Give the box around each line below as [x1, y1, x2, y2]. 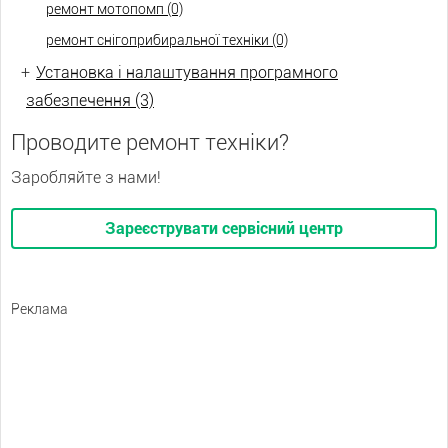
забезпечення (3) [26, 91, 154, 110]
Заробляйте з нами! [11, 168, 161, 187]
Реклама [11, 301, 68, 317]
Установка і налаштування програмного [36, 63, 338, 82]
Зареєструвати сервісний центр [105, 219, 343, 238]
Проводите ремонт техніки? [11, 130, 289, 155]
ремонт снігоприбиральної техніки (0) [46, 32, 288, 48]
